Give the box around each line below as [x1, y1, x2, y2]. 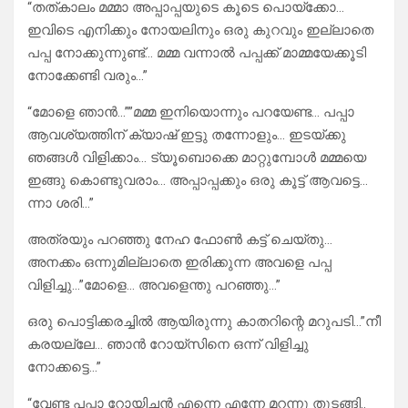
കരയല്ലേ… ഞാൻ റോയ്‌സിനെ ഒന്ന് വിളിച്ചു [27, 336, 309, 353]
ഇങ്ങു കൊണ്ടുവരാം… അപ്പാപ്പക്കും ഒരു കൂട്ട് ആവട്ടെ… [27, 172, 368, 189]
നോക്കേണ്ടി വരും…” [27, 67, 148, 85]
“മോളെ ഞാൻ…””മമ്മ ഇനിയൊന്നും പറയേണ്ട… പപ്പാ [27, 104, 354, 121]
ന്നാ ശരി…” [27, 195, 94, 212]
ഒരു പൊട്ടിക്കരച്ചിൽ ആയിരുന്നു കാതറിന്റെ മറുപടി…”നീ [27, 313, 381, 331]
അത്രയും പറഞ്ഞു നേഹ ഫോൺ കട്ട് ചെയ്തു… [27, 231, 332, 249]
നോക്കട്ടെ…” [27, 359, 101, 376]
